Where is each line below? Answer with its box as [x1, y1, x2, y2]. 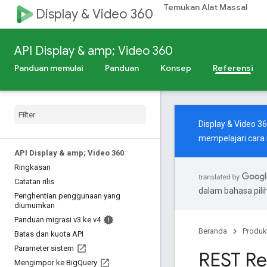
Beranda [198, 226, 227, 235]
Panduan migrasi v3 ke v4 [14, 215, 101, 224]
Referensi [213, 63, 253, 73]
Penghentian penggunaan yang [14, 191, 120, 200]
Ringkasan [14, 163, 51, 172]
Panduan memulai [14, 63, 83, 73]
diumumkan [14, 201, 55, 210]
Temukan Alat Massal [164, 2, 247, 13]
